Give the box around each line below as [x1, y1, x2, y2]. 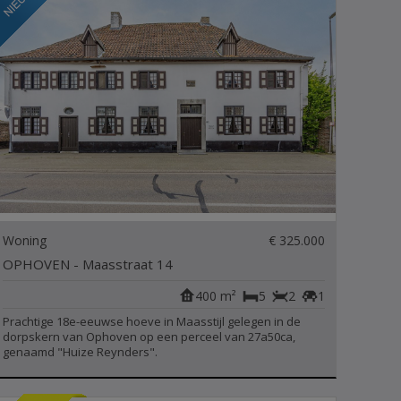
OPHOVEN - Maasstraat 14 [3, 255, 174, 273]
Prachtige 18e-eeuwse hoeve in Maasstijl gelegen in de [3, 313, 302, 329]
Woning [3, 232, 47, 249]
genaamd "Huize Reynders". [3, 344, 158, 360]
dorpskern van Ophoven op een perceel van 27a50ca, [3, 328, 296, 345]
